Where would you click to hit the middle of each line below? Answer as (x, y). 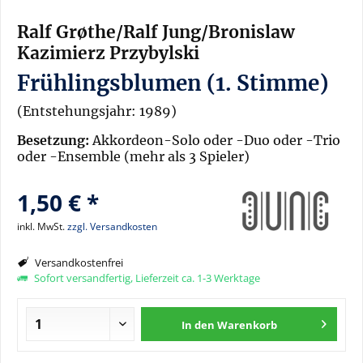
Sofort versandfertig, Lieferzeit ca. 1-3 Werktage (146, 278)
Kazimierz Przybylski (108, 53)
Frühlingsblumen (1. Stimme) (173, 83)
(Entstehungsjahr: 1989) (97, 111)
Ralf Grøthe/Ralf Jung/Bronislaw (156, 32)
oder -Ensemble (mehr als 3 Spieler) (133, 156)
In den (199, 325)
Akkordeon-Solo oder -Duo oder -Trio (215, 140)
